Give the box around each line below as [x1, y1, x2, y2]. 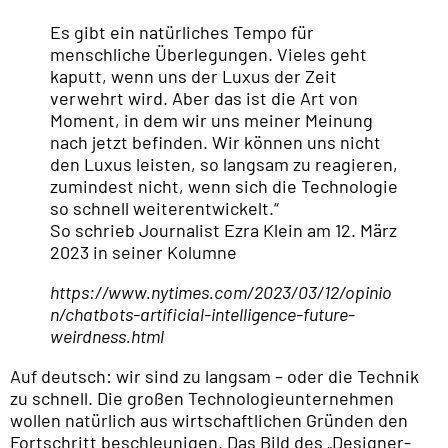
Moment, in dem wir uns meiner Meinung [50, 109, 373, 132]
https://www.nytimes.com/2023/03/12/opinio [50, 281, 392, 304]
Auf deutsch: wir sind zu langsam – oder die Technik [10, 365, 419, 388]
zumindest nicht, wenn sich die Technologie [50, 175, 398, 198]
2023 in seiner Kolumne [50, 241, 237, 264]
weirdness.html [50, 325, 164, 348]
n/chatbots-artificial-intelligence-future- [50, 303, 355, 326]
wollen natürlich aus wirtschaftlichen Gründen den [10, 409, 408, 432]
